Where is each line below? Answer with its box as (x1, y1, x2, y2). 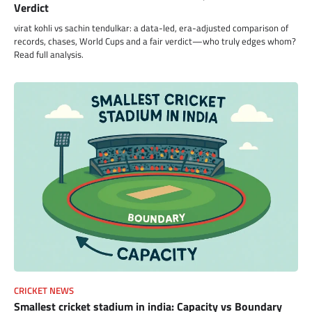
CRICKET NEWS (14, 283, 74, 297)
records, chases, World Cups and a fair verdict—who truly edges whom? (14, 33, 296, 48)
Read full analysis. (14, 47, 84, 61)
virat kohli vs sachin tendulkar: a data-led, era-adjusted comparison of (14, 20, 288, 35)
